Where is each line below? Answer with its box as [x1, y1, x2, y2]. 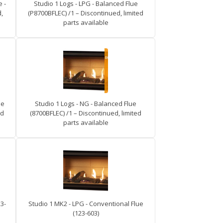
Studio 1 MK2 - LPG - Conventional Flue [28, 199, 143, 208]
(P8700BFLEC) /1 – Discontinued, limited [28, 8, 143, 17]
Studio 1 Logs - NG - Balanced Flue [35, 99, 136, 108]
